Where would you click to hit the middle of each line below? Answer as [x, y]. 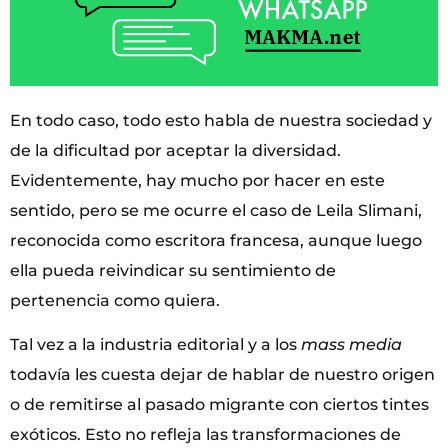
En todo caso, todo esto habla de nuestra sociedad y [221, 120]
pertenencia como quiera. [115, 300]
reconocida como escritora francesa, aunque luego [216, 240]
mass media [351, 345]
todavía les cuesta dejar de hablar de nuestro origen [222, 375]
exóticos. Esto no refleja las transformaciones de [205, 435]
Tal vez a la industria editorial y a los [155, 345]
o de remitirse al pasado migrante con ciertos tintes [219, 405]
